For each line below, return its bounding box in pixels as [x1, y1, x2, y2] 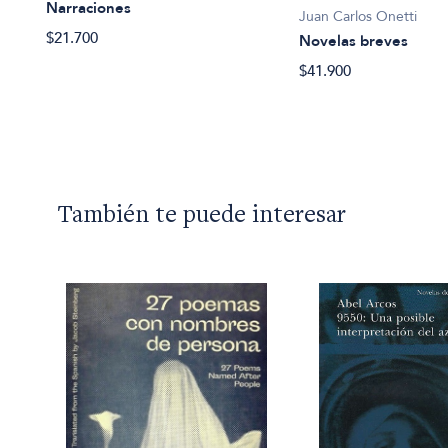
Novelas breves [299, 31, 409, 52]
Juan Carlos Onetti [299, 7, 418, 27]
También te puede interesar [57, 204, 347, 230]
